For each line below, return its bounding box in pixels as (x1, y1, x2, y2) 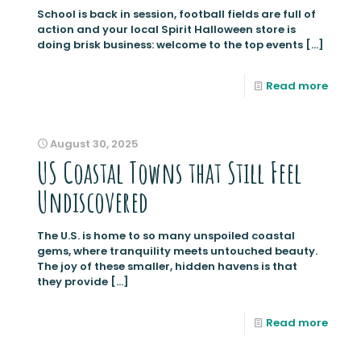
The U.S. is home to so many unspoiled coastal (37, 227, 295, 243)
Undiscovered (37, 182, 148, 220)
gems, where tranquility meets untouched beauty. (37, 243, 317, 259)
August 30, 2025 (50, 135, 139, 151)
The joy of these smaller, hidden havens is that (37, 258, 297, 274)
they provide (37, 273, 108, 289)
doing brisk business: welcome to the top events (37, 36, 303, 52)
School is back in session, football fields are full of (37, 6, 316, 22)
